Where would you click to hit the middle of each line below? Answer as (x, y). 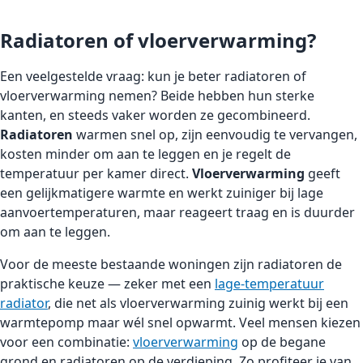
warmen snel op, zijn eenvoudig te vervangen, (215, 134)
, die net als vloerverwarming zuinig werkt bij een (198, 303)
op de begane (282, 342)
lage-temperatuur (269, 283)
